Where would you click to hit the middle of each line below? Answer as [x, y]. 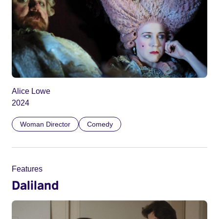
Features [27, 169]
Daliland [35, 185]
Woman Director [45, 124]
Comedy [100, 124]
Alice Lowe [31, 91]
